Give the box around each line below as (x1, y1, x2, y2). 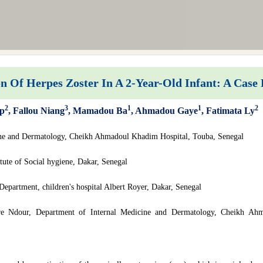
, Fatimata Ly (201, 106, 255, 116)
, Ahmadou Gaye (131, 106, 198, 116)
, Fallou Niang (8, 106, 65, 116)
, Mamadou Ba (68, 106, 127, 116)
